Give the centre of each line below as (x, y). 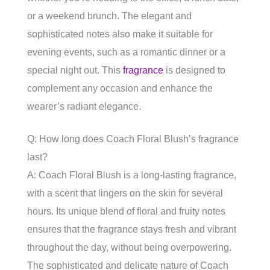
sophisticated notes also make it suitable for (120, 34)
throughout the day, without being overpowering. (129, 247)
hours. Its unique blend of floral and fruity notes (126, 211)
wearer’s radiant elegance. (84, 106)
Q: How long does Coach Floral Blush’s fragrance (133, 139)
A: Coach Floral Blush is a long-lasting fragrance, (132, 175)
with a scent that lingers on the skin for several (125, 193)
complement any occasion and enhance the (120, 88)
